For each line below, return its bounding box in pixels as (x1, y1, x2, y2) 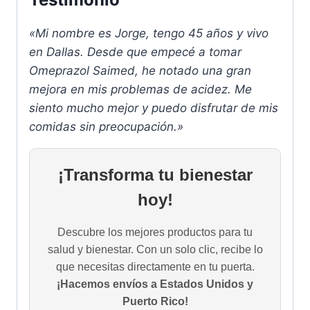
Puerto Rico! (122, 295, 188, 308)
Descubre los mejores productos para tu (57, 226, 253, 239)
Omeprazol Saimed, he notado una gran (29, 64, 251, 78)
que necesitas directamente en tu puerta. (55, 261, 255, 273)
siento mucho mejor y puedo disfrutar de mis (29, 101, 278, 116)
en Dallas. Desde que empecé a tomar (29, 45, 241, 60)
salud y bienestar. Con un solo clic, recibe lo (47, 244, 263, 256)
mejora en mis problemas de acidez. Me (29, 82, 252, 97)
